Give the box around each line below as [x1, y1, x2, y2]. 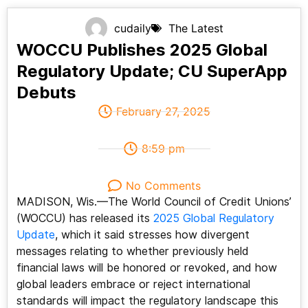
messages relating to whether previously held [16, 245, 249, 258]
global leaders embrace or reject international [16, 278, 250, 291]
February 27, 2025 [115, 104, 210, 119]
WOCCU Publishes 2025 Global [16, 40, 267, 60]
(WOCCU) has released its [16, 212, 153, 225]
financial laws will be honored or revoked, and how [16, 261, 277, 275]
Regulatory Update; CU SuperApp [16, 61, 287, 82]
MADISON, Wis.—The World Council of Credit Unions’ [16, 195, 291, 209]
